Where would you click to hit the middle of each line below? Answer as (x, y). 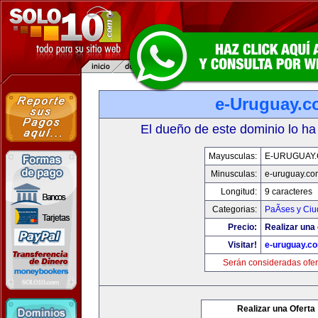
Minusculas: (234, 174)
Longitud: (238, 192)
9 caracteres (288, 192)
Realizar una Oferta (276, 309)
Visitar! (242, 245)
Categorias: (234, 209)
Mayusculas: (232, 156)
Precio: (242, 227)
